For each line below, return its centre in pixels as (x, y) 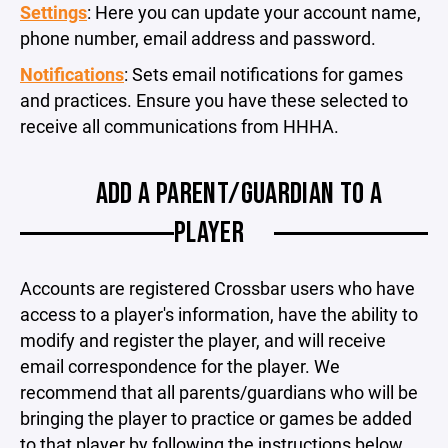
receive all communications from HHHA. (179, 126)
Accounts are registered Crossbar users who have (217, 288)
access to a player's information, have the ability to (219, 314)
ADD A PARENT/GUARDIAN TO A (239, 194)
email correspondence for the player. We (180, 366)
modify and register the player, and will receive (203, 340)
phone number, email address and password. (198, 38)
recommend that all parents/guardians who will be (219, 392)
